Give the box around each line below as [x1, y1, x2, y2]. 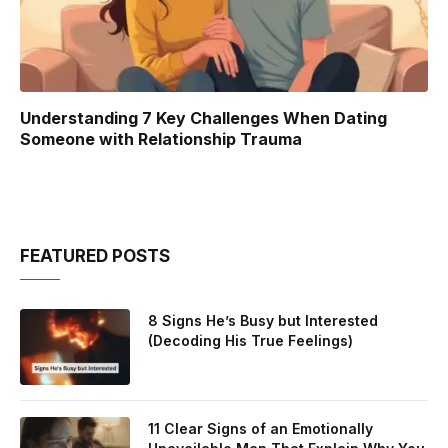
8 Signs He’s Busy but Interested [148, 312, 378, 330]
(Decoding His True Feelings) [148, 332, 353, 350]
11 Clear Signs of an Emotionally [148, 420, 373, 438]
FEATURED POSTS [20, 246, 170, 267]
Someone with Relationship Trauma [20, 129, 302, 150]
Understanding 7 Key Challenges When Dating [20, 108, 387, 129]
